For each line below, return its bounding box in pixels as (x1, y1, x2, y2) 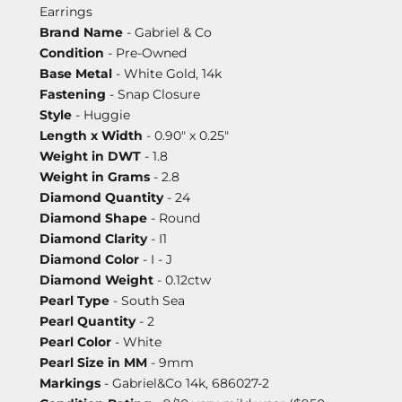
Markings (39, 374, 100, 391)
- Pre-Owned (104, 44, 187, 61)
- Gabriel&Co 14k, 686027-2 (100, 374, 269, 391)
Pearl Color (39, 333, 111, 350)
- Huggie (72, 106, 130, 123)
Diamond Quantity (39, 188, 163, 205)
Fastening (39, 85, 106, 102)
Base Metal (39, 65, 112, 82)
